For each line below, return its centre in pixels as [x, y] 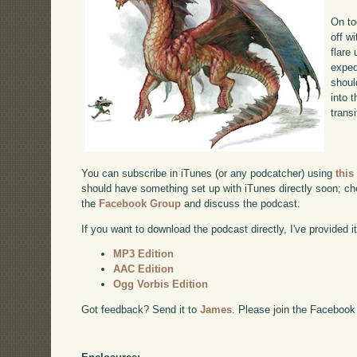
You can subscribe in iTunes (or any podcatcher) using [209, 173]
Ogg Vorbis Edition [161, 284]
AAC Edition [144, 269]
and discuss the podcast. [241, 203]
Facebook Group [140, 203]
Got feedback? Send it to [141, 310]
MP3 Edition [144, 254]
